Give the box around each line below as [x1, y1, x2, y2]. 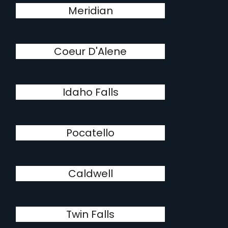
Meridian [68, 4, 113, 18]
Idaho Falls [62, 85, 119, 99]
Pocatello [66, 126, 115, 140]
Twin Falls [66, 207, 115, 221]
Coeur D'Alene [54, 44, 127, 59]
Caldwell [68, 166, 113, 181]
